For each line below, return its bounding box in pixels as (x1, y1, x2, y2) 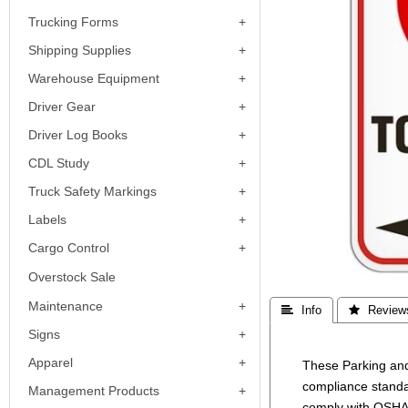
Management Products (28, 383, 159, 398)
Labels (28, 212, 66, 227)
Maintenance (28, 299, 103, 313)
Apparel (28, 355, 73, 370)
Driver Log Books (28, 127, 127, 142)
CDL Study (28, 156, 89, 170)
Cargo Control (28, 240, 109, 255)
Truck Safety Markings (28, 184, 157, 199)
